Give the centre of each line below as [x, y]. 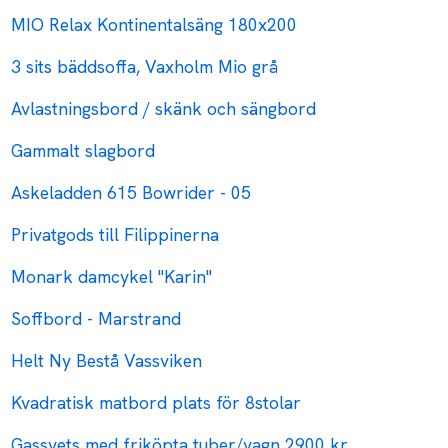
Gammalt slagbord [83, 151]
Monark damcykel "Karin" [112, 277]
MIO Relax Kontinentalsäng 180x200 [154, 25]
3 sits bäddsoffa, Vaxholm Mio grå [145, 67]
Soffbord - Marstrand [96, 319]
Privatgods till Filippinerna [115, 235]
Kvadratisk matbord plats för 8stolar [156, 403]
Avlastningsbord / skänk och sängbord [164, 109]
